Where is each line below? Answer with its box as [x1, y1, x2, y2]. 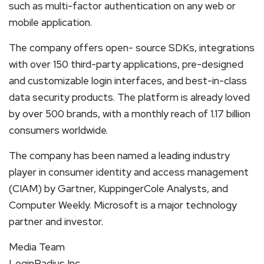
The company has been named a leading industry [9, 148, 230, 162]
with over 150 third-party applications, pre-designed [9, 57, 243, 71]
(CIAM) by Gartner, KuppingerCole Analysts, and [9, 181, 228, 195]
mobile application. [9, 15, 92, 29]
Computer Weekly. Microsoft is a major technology [9, 198, 237, 212]
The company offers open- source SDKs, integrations [9, 41, 255, 54]
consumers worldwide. [9, 123, 108, 137]
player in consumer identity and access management [9, 165, 249, 179]
